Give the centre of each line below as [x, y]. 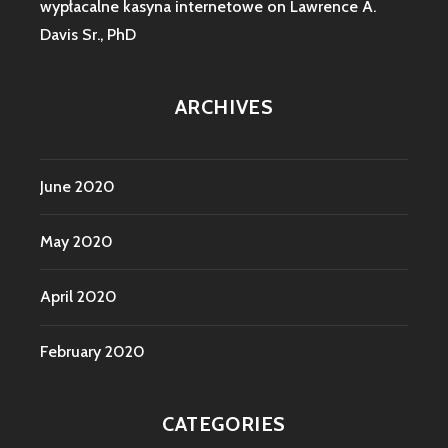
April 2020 [78, 296]
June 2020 [77, 186]
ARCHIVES [224, 107]
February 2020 [92, 352]
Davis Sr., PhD [88, 35]
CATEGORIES [224, 424]
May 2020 [76, 241]
